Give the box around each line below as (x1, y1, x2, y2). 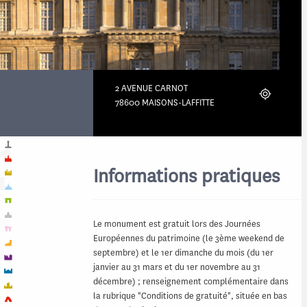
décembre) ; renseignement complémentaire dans (93, 275, 288, 287)
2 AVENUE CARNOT (115, 82, 188, 94)
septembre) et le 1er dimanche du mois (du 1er (93, 246, 273, 258)
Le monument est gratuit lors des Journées (93, 217, 260, 230)
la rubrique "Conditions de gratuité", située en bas (93, 289, 287, 302)
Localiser (257, 86, 299, 101)
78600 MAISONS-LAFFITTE (115, 96, 214, 108)
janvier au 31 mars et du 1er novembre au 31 (93, 260, 260, 273)
